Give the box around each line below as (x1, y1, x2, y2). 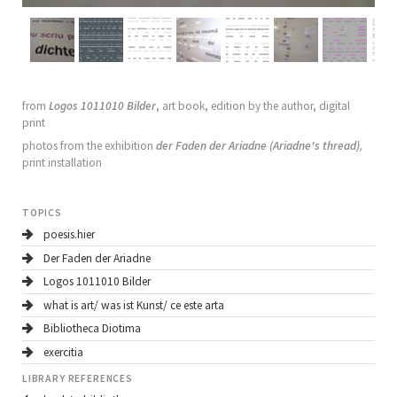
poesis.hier (43, 226, 96, 242)
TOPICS (21, 206, 62, 220)
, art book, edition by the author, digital (155, 98, 350, 114)
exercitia (43, 345, 84, 361)
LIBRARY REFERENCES (21, 372, 133, 385)
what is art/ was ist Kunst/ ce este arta (43, 297, 225, 313)
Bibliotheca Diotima (43, 321, 142, 337)
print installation (21, 155, 102, 171)
